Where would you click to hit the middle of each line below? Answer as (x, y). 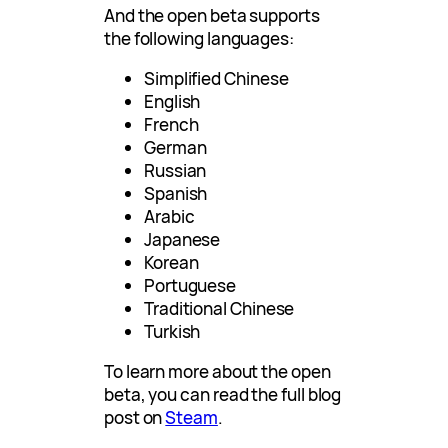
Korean (171, 263)
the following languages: (199, 39)
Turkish (172, 332)
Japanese (182, 240)
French (171, 125)
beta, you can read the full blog (223, 395)
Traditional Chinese (219, 309)
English (172, 102)
